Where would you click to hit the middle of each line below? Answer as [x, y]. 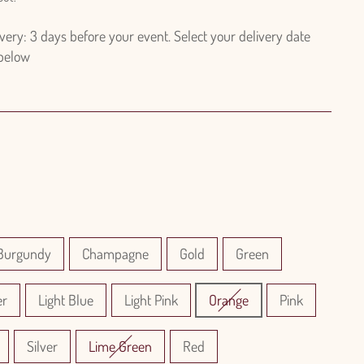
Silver [42, 346]
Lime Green [120, 346]
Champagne [115, 253]
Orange [229, 300]
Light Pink [151, 300]
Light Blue [66, 300]
